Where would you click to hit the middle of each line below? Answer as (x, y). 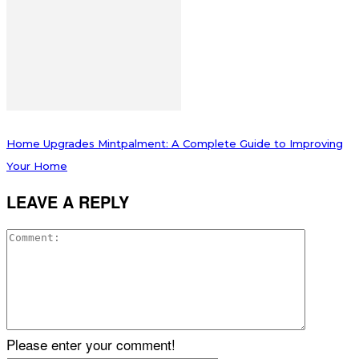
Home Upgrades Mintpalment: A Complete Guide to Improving (175, 144)
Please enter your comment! (91, 345)
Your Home (37, 166)
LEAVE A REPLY (68, 202)
